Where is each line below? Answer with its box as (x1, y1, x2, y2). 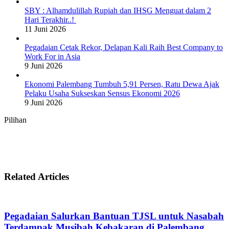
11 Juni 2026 (25, 25, 66, 34)
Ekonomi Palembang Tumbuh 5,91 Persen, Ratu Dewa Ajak (25, 80, 219, 89)
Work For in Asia (25, 52, 80, 61)
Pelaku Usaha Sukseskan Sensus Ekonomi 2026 (25, 89, 180, 98)
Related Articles (4, 171, 69, 182)
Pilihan (4, 116, 27, 125)
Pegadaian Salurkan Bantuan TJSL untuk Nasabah (4, 211, 224, 222)
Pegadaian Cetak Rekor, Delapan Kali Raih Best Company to (25, 43, 223, 52)
